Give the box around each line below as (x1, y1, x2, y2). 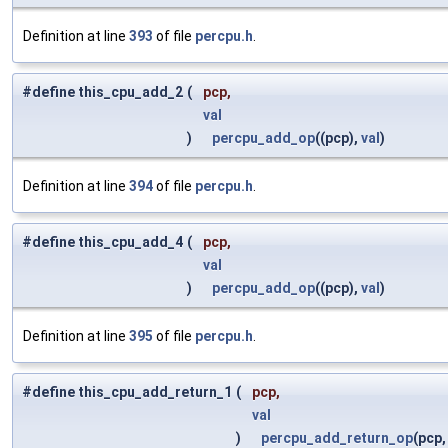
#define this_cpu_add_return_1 (22, 384, 232, 401)
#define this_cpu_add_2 (22, 84, 183, 101)
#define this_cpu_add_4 (22, 234, 183, 251)
